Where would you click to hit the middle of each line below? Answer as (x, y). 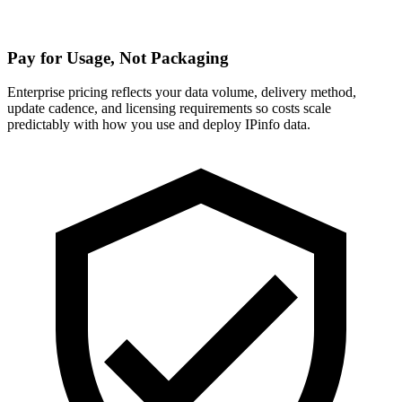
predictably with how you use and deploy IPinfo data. (159, 125)
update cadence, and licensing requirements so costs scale (169, 109)
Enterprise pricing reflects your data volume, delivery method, (182, 92)
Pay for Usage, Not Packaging (118, 57)
